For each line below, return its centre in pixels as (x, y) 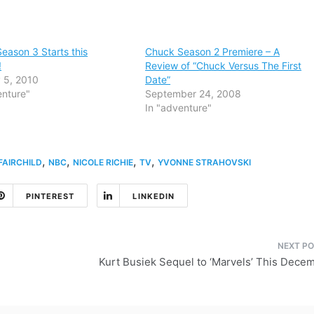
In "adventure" (179, 107)
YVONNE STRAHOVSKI (204, 162)
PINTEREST (50, 196)
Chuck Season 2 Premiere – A (213, 51)
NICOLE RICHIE (103, 162)
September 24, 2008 (193, 93)
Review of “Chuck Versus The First (224, 65)
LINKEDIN (154, 196)
